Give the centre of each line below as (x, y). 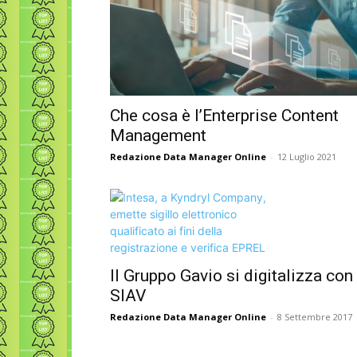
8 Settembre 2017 (315, 317)
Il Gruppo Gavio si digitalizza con (231, 276)
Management (158, 135)
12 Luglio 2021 (307, 157)
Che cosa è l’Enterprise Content (224, 116)
